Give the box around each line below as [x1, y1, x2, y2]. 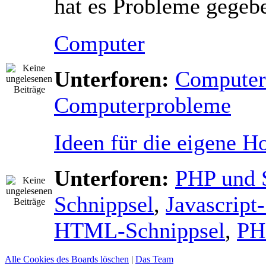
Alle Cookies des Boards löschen [5, 254, 129, 264]
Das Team [135, 254, 173, 264]
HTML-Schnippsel [54, 218, 225, 243]
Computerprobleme [54, 93, 231, 118]
